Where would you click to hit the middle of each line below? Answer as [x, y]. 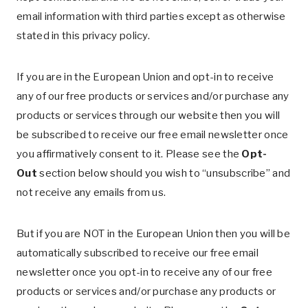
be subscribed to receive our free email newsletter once [153, 135]
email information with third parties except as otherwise [151, 16]
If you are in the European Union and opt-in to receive [145, 77]
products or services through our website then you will [148, 115]
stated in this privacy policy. [84, 36]
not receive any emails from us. [91, 192]
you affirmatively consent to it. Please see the [129, 154]
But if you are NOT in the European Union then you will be [154, 234]
